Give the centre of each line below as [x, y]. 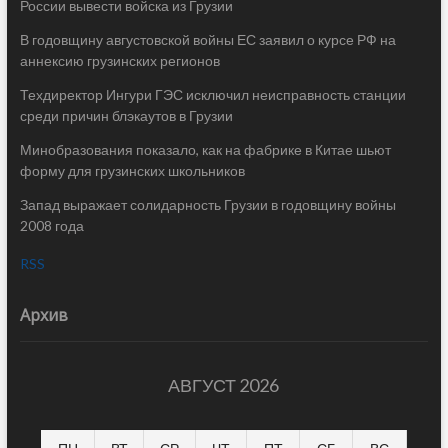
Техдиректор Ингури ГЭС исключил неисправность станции [212, 94]
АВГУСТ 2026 [224, 384]
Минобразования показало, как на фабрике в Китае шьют [205, 149]
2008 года [51, 225]
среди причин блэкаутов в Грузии [126, 115]
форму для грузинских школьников [132, 170]
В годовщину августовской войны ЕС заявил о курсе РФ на [207, 39]
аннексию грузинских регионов [119, 60]
